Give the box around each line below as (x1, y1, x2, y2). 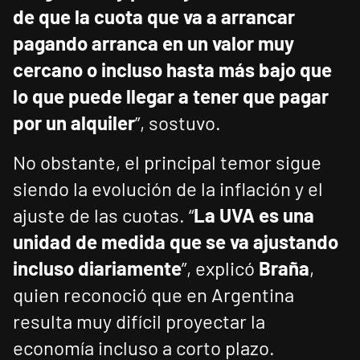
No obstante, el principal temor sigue (13, 150, 321, 174)
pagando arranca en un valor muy (13, 31, 294, 55)
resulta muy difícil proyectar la (13, 309, 265, 333)
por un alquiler (13, 111, 135, 135)
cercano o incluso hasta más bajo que (13, 58, 332, 82)
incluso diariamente (13, 256, 182, 280)
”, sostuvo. (135, 111, 221, 135)
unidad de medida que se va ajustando (13, 230, 338, 254)
